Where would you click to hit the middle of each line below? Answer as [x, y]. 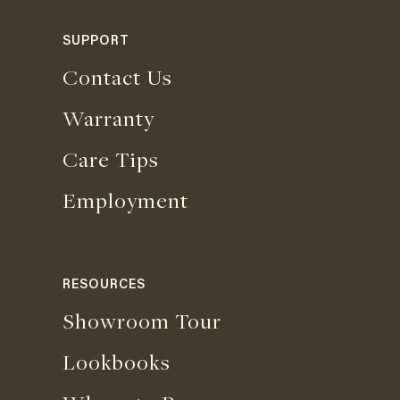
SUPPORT [96, 42]
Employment [125, 200]
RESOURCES [104, 286]
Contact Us [117, 77]
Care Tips [111, 159]
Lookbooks [117, 362]
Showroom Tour [142, 321]
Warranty [108, 118]
